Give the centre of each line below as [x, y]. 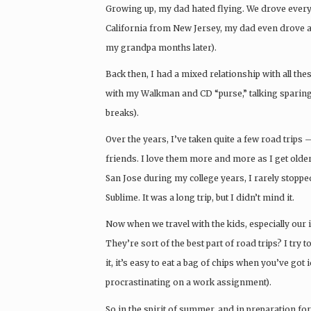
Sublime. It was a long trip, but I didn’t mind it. [200, 198]
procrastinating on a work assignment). [188, 283]
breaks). [122, 113]
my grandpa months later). [161, 47]
